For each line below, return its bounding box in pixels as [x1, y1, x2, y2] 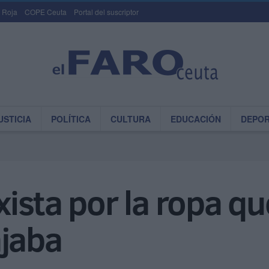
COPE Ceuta [25, 7, 67, 17]
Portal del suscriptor [74, 7, 139, 17]
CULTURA [110, 113, 151, 125]
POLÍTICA [51, 113, 91, 125]
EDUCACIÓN [171, 113, 221, 125]
